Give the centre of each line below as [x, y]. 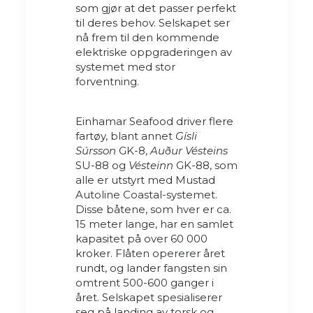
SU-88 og [102, 165]
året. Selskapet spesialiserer [149, 297]
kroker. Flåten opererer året [150, 253]
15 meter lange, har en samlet [154, 224]
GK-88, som [205, 165]
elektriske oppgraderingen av [154, 52]
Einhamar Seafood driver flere [154, 121]
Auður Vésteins [189, 150]
